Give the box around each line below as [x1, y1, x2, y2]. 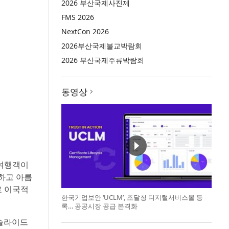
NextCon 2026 [61, 27, 109, 36]
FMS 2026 [61, 12, 95, 22]
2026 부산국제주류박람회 [61, 55, 145, 65]
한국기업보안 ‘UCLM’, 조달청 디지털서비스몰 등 [61, 192, 203, 202]
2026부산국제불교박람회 [61, 41, 143, 51]
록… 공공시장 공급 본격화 [61, 201, 138, 211]
